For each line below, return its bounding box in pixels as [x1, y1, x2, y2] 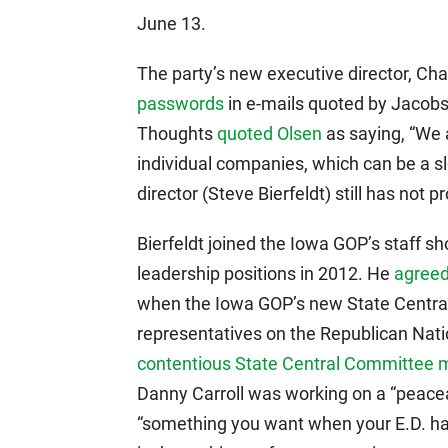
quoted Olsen [217, 123, 322, 144]
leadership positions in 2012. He [137, 263, 394, 284]
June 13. [137, 13, 206, 34]
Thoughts [137, 123, 217, 144]
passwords [137, 93, 224, 114]
